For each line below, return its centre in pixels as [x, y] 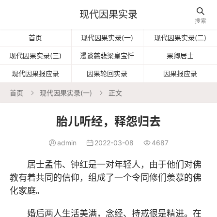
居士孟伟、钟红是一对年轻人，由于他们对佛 [114, 164]
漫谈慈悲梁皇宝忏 [107, 55]
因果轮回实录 [107, 73]
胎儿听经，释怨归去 [108, 121]
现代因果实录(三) [36, 55]
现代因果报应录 [36, 73]
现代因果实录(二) [180, 38]
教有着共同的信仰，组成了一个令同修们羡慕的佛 [106, 178]
